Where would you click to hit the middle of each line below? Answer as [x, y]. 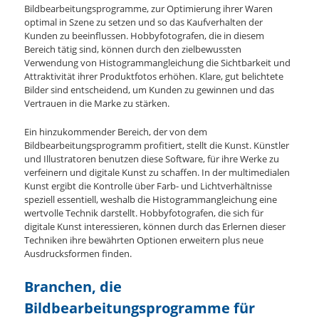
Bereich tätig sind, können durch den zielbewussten [133, 49]
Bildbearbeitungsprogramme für [140, 308]
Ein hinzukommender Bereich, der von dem [116, 132]
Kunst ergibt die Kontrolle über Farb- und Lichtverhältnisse [148, 186]
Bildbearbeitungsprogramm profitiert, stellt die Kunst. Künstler [157, 146]
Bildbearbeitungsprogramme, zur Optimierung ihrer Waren [149, 9]
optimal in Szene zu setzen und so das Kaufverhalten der [144, 22]
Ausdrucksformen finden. [78, 254]
